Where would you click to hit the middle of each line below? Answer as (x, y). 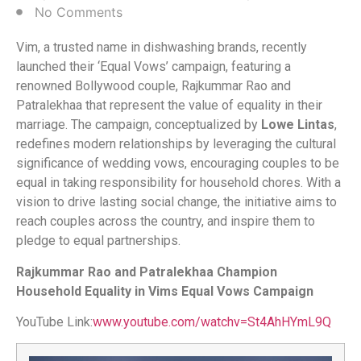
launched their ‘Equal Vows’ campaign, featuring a (154, 67)
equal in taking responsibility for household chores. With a (178, 183)
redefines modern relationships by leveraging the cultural (176, 144)
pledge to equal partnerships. (98, 241)
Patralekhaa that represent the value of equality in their (169, 106)
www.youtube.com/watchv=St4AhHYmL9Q (212, 322)
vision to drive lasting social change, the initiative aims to (176, 202)
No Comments (79, 12)
